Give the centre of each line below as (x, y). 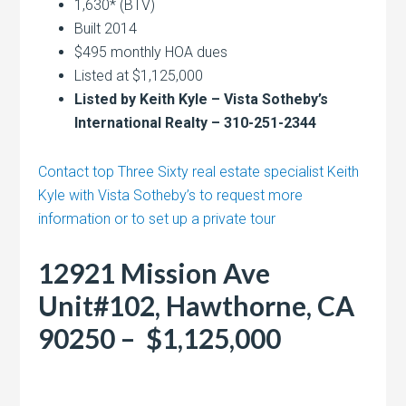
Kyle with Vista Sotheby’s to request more (171, 195)
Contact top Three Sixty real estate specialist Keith (199, 171)
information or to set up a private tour (157, 218)
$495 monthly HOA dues (151, 52)
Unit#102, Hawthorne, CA (197, 305)
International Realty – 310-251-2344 (196, 122)
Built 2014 (106, 28)
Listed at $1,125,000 (139, 75)
